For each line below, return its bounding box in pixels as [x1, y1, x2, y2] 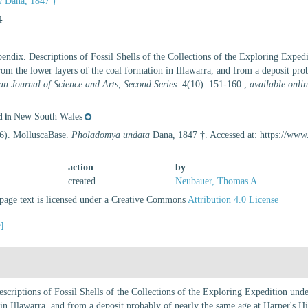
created [68, 176, 96, 186]
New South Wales [14, 111, 83, 122]
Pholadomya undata [71, 130, 151, 140]
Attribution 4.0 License [188, 195, 279, 205]
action [68, 162, 94, 173]
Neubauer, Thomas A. [175, 176, 260, 186]
